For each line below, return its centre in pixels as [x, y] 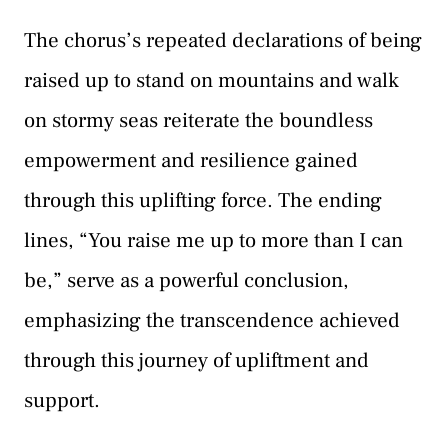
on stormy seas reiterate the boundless [198, 120]
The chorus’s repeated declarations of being [223, 40]
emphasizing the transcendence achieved [212, 320]
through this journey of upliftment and [196, 360]
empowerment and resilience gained [191, 160]
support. [62, 400]
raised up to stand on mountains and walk [211, 80]
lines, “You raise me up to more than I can [213, 240]
